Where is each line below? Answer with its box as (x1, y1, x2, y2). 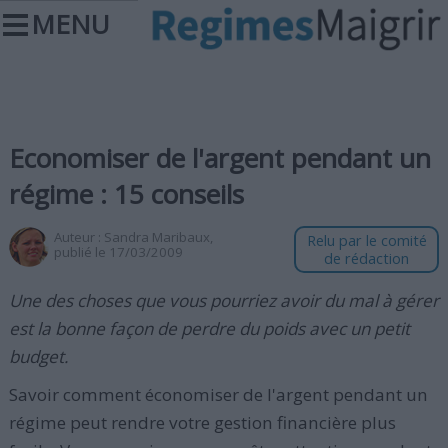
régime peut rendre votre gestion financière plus (8, 411, 396, 434)
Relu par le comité (306, 231, 427, 250)
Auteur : (53, 228, 104, 246)
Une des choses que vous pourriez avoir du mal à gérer (8, 289, 439, 312)
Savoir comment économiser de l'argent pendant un (8, 383, 428, 406)
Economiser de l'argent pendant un (8, 140, 431, 176)
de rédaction (324, 249, 410, 268)
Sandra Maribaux (103, 228, 210, 246)
